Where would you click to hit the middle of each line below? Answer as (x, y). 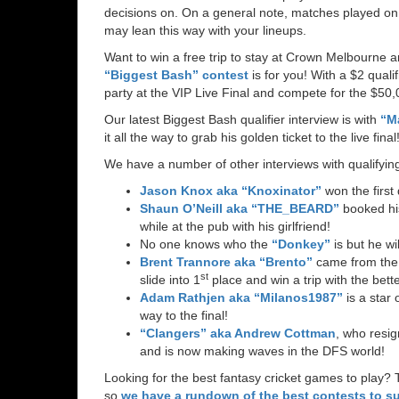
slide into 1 (170, 279)
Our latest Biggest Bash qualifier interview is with (242, 119)
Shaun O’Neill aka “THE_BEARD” (240, 208)
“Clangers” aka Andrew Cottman (238, 333)
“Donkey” (301, 244)
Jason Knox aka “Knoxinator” (231, 190)
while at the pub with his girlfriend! (235, 226)
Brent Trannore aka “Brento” (226, 261)
